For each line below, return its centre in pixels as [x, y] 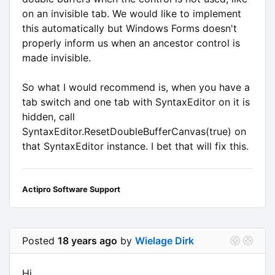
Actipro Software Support [71, 189]
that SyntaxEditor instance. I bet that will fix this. [135, 146]
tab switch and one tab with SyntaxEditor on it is [136, 102]
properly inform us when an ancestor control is [131, 43]
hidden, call [48, 116]
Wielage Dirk [165, 240]
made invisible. [56, 57]
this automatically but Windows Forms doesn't [130, 28]
